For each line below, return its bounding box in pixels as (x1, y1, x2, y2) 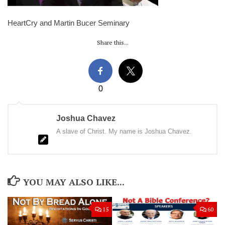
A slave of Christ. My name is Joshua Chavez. (56, 128, 192, 135)
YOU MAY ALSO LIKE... (23, 176, 125, 188)
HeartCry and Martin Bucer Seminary (8, 19, 130, 27)
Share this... (96, 39, 129, 46)
